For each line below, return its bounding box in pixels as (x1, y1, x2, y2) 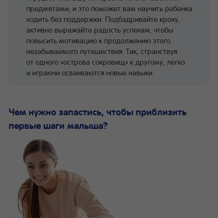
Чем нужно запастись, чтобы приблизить (9, 105, 187, 118)
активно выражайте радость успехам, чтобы (26, 24, 173, 35)
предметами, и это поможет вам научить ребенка (26, 3, 192, 13)
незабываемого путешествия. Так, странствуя (26, 46, 177, 56)
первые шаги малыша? (9, 119, 108, 131)
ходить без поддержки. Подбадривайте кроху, (26, 14, 180, 24)
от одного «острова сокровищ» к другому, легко (26, 56, 185, 67)
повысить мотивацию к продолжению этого (26, 35, 170, 45)
